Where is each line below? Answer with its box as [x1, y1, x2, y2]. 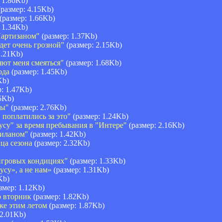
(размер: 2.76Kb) [9, 103, 66, 111]
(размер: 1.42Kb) [28, 129, 86, 138]
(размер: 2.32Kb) [32, 138, 90, 147]
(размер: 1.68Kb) [64, 58, 121, 67]
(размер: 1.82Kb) [31, 192, 89, 201]
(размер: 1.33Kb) [68, 156, 125, 165]
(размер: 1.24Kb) [71, 111, 128, 120]
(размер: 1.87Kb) [47, 201, 105, 210]
